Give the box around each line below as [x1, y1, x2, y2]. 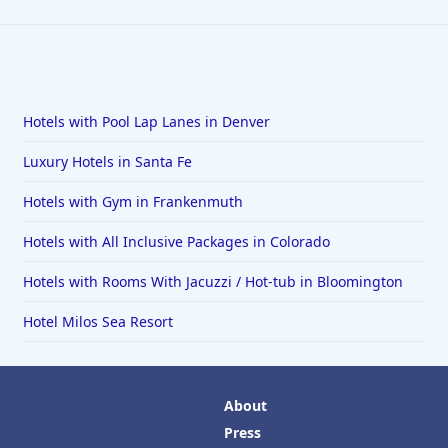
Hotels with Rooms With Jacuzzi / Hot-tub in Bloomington [22, 272, 403, 292]
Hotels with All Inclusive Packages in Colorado [22, 232, 330, 252]
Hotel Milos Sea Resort [22, 312, 173, 332]
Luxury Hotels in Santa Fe [22, 152, 192, 172]
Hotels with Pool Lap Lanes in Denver [22, 112, 270, 132]
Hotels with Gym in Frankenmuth [22, 192, 243, 212]
